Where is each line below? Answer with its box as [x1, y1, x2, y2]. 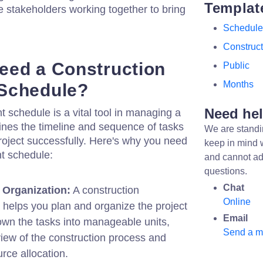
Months [223, 79, 254, 89]
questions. [204, 166, 247, 176]
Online [223, 197, 251, 207]
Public [223, 60, 249, 70]
